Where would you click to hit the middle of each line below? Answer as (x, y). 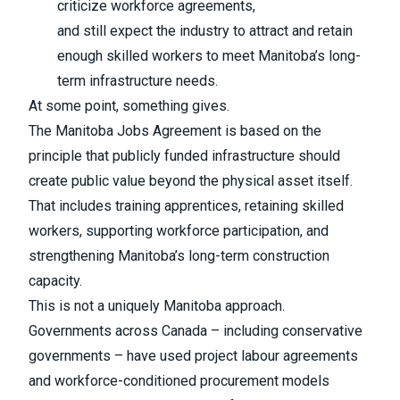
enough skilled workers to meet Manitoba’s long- (209, 56)
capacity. (55, 281)
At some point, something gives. (129, 106)
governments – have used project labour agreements (193, 356)
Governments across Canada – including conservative (196, 331)
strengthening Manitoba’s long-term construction (179, 256)
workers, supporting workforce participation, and (179, 231)
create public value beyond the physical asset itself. (191, 181)
